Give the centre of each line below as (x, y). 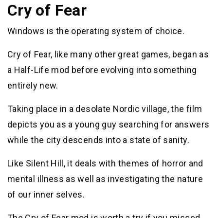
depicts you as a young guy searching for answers (109, 125)
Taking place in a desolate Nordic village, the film (105, 109)
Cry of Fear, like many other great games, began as (108, 54)
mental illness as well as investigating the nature (105, 179)
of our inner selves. (46, 195)
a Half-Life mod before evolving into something (102, 70)
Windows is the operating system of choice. (96, 31)
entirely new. (33, 86)
